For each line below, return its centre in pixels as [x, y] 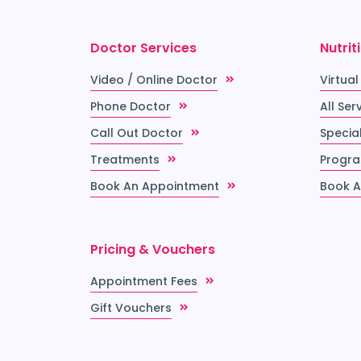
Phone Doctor [131, 107]
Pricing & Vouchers [153, 250]
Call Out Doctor [137, 133]
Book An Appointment [155, 187]
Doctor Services [143, 48]
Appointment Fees [144, 282]
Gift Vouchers [131, 308]
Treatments [125, 160]
